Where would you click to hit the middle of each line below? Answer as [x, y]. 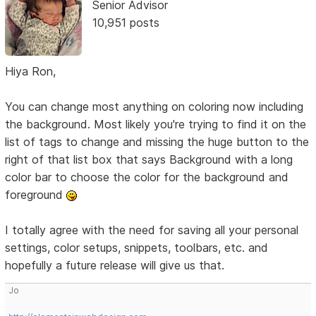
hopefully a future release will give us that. [115, 265]
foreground [36, 194]
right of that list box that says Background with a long [149, 159]
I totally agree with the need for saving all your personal [152, 230]
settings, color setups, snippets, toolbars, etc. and [137, 247]
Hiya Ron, [31, 71]
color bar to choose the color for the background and [147, 177]
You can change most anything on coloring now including [154, 106]
